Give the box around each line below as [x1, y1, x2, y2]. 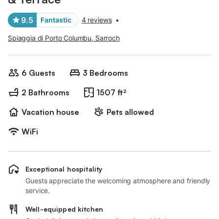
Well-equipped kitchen [25, 205, 103, 213]
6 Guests [22, 68, 55, 78]
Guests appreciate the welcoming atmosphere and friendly [25, 176, 211, 185]
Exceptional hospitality [25, 165, 103, 173]
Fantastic [41, 16, 71, 24]
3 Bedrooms [83, 68, 128, 78]
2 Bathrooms [22, 88, 69, 97]
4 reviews [81, 16, 112, 24]
